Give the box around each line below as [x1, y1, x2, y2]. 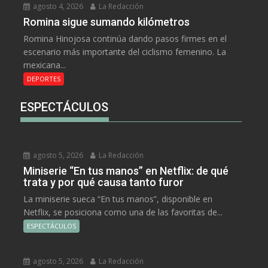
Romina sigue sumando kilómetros [23, 15, 190, 28]
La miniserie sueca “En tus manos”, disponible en [23, 193, 213, 205]
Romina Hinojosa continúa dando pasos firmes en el [23, 32, 227, 44]
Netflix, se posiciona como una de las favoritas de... [23, 206, 223, 218]
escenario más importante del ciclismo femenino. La [23, 45, 227, 57]
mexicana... [23, 59, 66, 71]
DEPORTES [27, 74, 61, 83]
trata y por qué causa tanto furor [23, 175, 184, 188]
